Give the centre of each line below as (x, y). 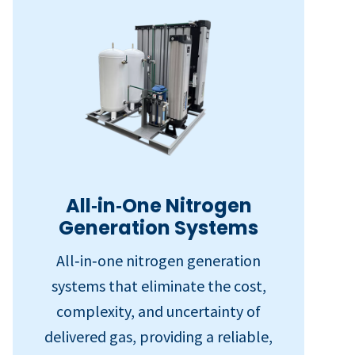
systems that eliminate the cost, (158, 285)
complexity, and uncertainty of (158, 311)
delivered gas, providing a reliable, (158, 336)
